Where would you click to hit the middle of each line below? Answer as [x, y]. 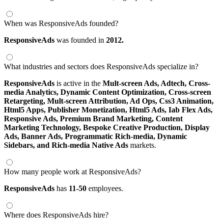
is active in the [79, 83]
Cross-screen [190, 92]
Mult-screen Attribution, [88, 101]
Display [197, 127]
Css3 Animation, [186, 101]
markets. [142, 145]
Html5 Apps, [26, 110]
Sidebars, [20, 145]
